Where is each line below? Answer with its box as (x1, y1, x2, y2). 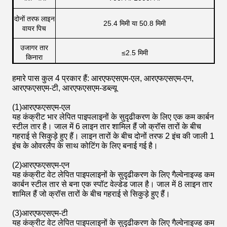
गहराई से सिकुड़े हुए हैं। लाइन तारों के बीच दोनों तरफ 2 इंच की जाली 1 (12, 131, 214, 141)
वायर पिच (22, 24, 46, 32)
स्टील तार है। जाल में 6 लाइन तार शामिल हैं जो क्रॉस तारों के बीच (12, 122, 201, 131)
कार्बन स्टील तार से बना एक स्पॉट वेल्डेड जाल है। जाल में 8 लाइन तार (12, 179, 212, 189)
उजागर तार (20, 43, 48, 52)
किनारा (26, 53, 43, 61)
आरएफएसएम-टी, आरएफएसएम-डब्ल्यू (12, 83, 117, 93)
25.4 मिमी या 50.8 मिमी (103, 19, 166, 27)
